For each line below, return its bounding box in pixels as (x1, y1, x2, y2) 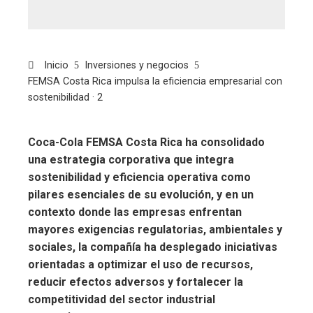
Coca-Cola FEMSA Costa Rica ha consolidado (28, 135, 265, 149)
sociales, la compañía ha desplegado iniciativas (28, 240, 277, 254)
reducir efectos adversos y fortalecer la (28, 275, 243, 289)
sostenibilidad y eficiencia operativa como (28, 170, 251, 184)
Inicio (41, 59, 68, 71)
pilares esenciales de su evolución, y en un (28, 187, 254, 201)
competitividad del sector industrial (28, 292, 215, 306)
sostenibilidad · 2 (28, 91, 103, 103)
